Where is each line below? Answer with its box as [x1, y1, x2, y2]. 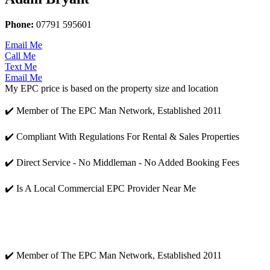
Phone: [5, 19, 34, 30]
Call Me [5, 50, 36, 61]
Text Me [5, 61, 37, 72]
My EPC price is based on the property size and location [5, 83, 218, 93]
